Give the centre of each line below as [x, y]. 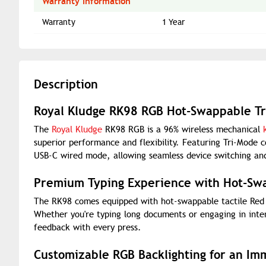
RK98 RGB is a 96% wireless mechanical [183, 129]
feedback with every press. [88, 227]
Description [66, 84]
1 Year [173, 22]
